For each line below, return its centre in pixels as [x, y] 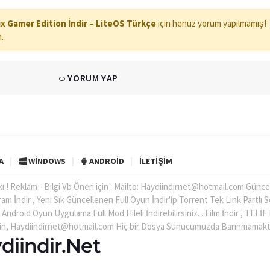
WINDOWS [46, 161]
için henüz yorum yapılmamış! [211, 23]
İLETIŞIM [156, 161]
